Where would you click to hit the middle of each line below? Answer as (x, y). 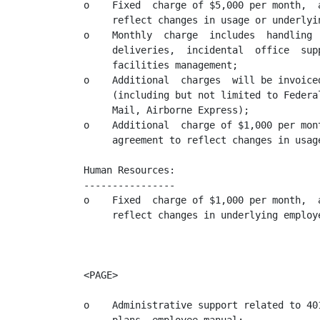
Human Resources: (129, 170)
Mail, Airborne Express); (166, 110)
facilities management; (161, 65)
